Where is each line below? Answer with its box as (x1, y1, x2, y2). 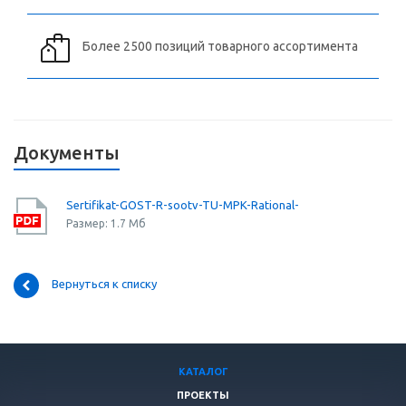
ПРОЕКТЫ (177, 390, 229, 401)
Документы (14, 142, 120, 164)
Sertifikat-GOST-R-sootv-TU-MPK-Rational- (66, 198, 299, 212)
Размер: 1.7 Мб (66, 217, 146, 230)
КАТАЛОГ (178, 366, 228, 378)
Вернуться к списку (52, 277, 157, 291)
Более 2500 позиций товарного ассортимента (82, 39, 358, 54)
